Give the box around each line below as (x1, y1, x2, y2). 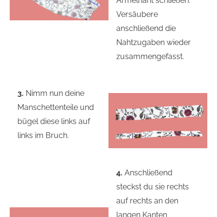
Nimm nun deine (24, 89, 85, 98)
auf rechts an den (116, 196, 179, 205)
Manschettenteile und (17, 103, 94, 112)
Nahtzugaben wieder (116, 37, 191, 47)
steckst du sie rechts (116, 182, 189, 191)
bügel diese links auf (17, 117, 91, 126)
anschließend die (116, 23, 176, 33)
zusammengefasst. (116, 51, 185, 61)
